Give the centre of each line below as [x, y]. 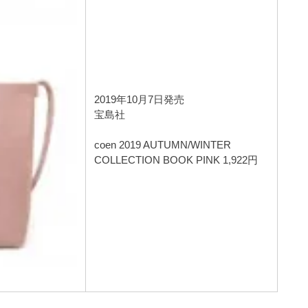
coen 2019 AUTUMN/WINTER [163, 144]
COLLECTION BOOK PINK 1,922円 [176, 159]
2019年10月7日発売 [140, 99]
